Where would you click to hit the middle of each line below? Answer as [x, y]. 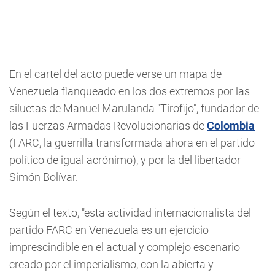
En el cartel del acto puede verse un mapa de [115, 74]
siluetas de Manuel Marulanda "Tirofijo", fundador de [134, 108]
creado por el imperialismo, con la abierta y [111, 264]
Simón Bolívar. [44, 177]
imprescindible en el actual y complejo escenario [125, 247]
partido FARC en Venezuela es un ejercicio [109, 230]
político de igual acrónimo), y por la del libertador [125, 160]
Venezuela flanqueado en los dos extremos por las [130, 91]
